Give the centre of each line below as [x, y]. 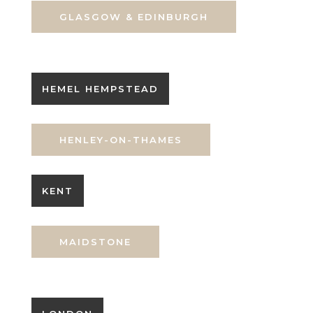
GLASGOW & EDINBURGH [133, 17]
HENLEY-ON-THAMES [121, 140]
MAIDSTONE [95, 242]
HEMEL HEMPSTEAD [100, 89]
